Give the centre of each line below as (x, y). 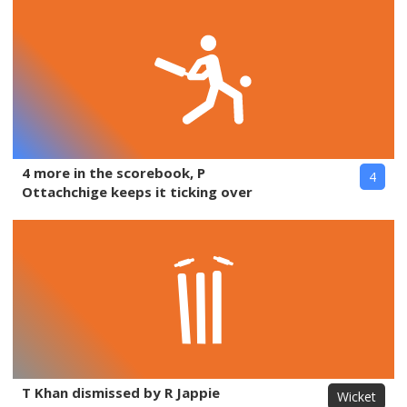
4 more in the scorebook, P (114, 173)
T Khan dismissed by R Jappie (121, 392)
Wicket (357, 397)
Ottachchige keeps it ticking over (137, 192)
